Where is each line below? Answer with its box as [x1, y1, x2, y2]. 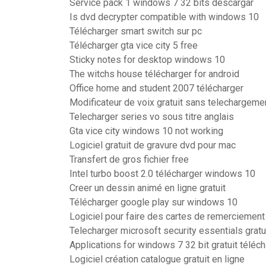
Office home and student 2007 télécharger [69, 83, 243, 94]
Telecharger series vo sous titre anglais [69, 111, 234, 122]
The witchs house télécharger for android [69, 68, 239, 80]
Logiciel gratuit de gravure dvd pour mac [69, 140, 236, 151]
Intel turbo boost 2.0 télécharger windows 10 [69, 168, 255, 179]
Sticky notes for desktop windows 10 [69, 54, 225, 65]
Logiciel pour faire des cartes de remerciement [69, 211, 265, 222]
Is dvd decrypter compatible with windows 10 [69, 11, 259, 23]
